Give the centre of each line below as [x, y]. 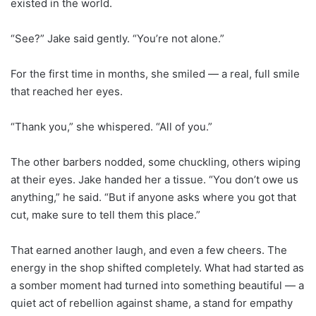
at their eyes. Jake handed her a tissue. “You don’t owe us [154, 179]
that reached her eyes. [67, 91]
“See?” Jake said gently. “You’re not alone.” [117, 38]
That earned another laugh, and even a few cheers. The [149, 250]
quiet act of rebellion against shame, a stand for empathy [152, 303]
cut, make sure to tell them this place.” [105, 214]
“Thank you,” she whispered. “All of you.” [111, 126]
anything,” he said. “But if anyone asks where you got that [153, 197]
